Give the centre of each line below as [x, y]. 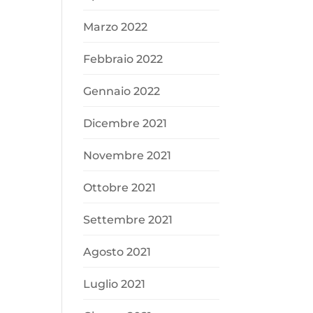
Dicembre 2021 [125, 123]
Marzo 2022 [116, 27]
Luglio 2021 [115, 284]
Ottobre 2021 [120, 187]
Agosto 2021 [117, 252]
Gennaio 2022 [122, 91]
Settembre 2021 [128, 219]
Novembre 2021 [128, 155]
